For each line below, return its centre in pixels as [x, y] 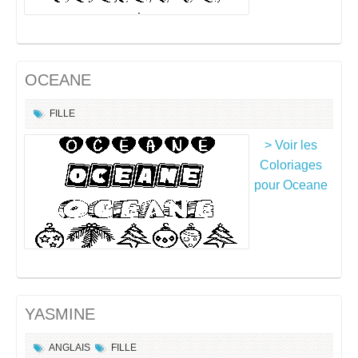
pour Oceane [291, 185]
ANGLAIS [70, 348]
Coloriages [291, 165]
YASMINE [60, 314]
